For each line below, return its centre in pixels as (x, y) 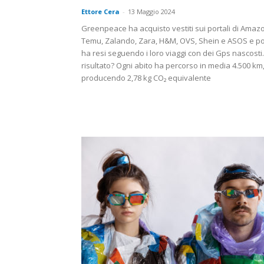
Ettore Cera (100, 12)
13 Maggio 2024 (151, 12)
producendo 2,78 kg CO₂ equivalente (146, 78)
